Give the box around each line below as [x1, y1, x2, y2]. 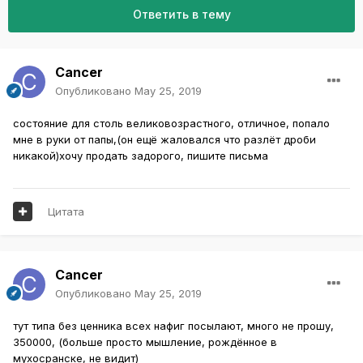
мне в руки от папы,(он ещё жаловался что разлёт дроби [13, 132, 316, 146]
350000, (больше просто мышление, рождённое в [13, 335, 277, 348]
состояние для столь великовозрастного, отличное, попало [13, 116, 330, 130]
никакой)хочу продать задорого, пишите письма [13, 148, 268, 162]
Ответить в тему [132, 6, 231, 21]
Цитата [48, 204, 84, 218]
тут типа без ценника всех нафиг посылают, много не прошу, [13, 318, 334, 332]
